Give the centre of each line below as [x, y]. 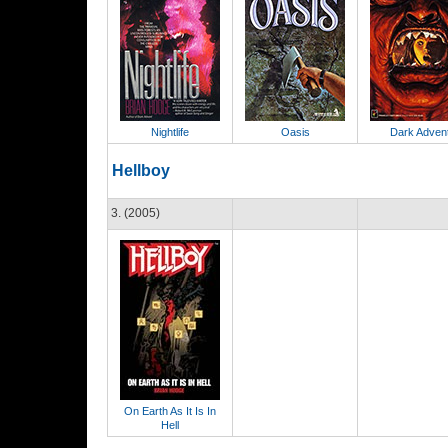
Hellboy [141, 170]
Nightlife [170, 132]
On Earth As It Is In [170, 411]
